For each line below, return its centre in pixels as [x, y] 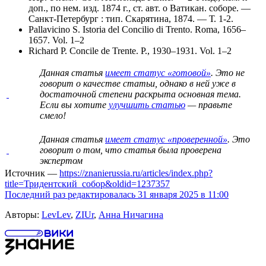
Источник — [32, 173]
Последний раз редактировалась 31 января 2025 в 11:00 [117, 195]
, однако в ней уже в [195, 84]
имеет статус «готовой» [158, 73]
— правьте [209, 105]
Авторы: [23, 215]
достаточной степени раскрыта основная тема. [140, 94]
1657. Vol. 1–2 [56, 40]
